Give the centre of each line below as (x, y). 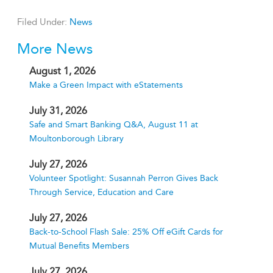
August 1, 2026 (62, 71)
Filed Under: (43, 22)
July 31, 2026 (58, 111)
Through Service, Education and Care (101, 192)
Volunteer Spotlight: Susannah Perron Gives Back (124, 178)
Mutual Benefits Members (79, 246)
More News (55, 49)
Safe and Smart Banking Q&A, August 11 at (114, 125)
